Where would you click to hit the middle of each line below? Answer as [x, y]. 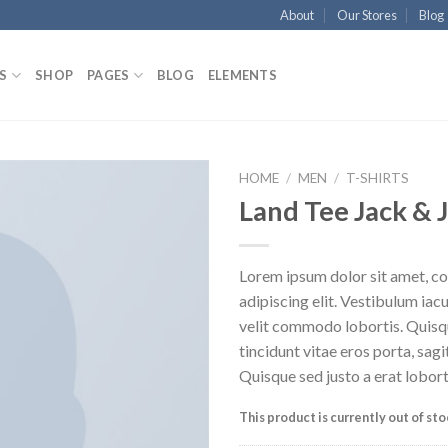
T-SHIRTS [378, 178]
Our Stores [366, 15]
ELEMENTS [242, 75]
